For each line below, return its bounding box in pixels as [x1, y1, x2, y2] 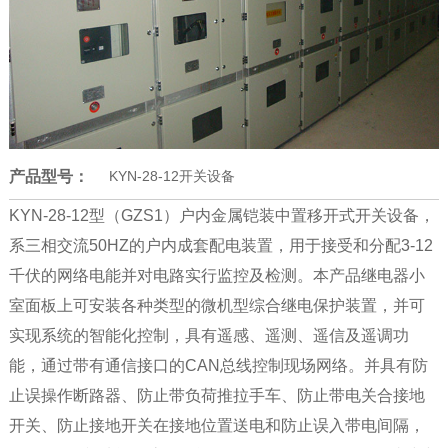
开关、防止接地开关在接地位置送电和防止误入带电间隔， [8, 417, 425, 435]
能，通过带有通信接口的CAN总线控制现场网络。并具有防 [8, 357, 428, 375]
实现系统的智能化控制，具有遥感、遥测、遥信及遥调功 [8, 327, 409, 345]
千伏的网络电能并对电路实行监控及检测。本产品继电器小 [8, 267, 425, 285]
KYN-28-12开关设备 [108, 168, 235, 185]
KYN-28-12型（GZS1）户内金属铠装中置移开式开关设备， [8, 207, 435, 225]
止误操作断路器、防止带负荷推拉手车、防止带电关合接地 [8, 387, 425, 405]
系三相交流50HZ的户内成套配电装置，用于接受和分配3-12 [8, 237, 433, 255]
